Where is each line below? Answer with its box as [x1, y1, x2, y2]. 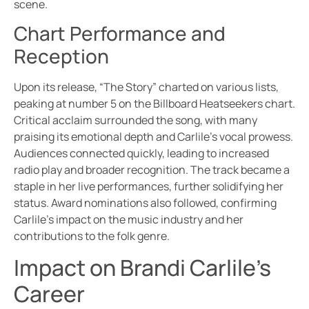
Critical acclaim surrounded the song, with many [14, 112, 257, 128]
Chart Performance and [14, 20, 226, 47]
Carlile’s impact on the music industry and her [14, 212, 243, 228]
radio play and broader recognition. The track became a [14, 162, 290, 178]
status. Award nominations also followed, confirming [14, 195, 277, 211]
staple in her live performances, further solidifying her [14, 179, 283, 195]
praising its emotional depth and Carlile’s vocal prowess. [14, 129, 293, 145]
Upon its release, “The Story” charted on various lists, [14, 79, 279, 95]
